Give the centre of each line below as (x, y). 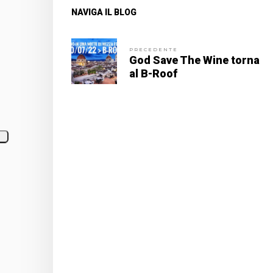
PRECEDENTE (154, 49)
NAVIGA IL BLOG (104, 12)
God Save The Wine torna (194, 60)
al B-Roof (153, 73)
